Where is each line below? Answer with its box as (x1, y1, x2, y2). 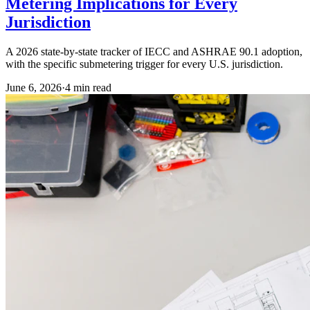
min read (71, 82, 111, 94)
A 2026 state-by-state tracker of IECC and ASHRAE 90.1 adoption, (6, 46, 302, 58)
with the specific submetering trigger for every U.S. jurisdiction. (6, 58, 283, 71)
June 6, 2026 (6, 82, 62, 94)
